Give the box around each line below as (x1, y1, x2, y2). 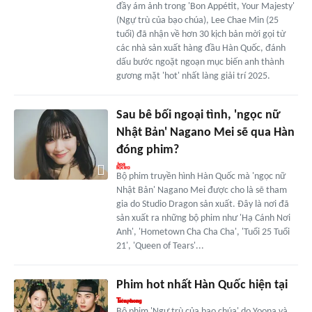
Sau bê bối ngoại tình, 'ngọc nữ (116, 109, 281, 123)
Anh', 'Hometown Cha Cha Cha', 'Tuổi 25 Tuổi (116, 227, 290, 238)
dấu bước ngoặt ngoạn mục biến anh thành (116, 57, 284, 68)
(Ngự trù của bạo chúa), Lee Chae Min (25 (116, 15, 279, 26)
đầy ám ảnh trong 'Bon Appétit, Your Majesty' (116, 1, 295, 13)
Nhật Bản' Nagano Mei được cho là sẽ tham (116, 185, 287, 196)
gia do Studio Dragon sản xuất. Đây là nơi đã (116, 199, 289, 210)
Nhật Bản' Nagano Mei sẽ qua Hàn (116, 126, 295, 140)
